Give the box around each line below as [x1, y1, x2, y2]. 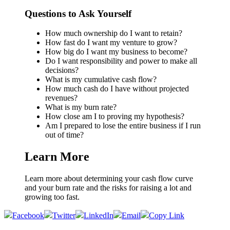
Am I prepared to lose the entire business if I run [45, 121, 201, 130]
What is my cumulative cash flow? [45, 75, 157, 84]
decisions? [45, 66, 79, 75]
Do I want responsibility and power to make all [45, 56, 197, 66]
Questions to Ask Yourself [25, 8, 131, 19]
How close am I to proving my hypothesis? [45, 112, 184, 121]
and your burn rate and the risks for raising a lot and [25, 183, 191, 193]
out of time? [45, 130, 84, 140]
